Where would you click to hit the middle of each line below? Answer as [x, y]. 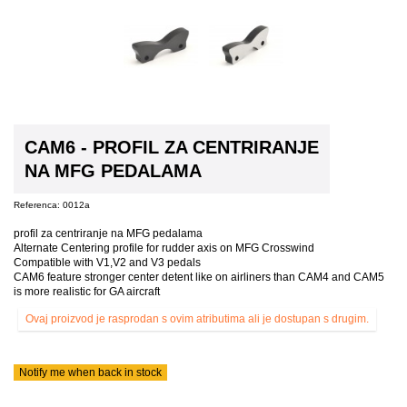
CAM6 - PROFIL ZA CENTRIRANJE [172, 147]
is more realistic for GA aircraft [87, 291]
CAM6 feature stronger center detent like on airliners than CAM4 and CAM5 [199, 277]
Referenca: [37, 204]
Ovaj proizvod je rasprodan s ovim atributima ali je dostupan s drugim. [197, 318]
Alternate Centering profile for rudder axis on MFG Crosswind [164, 248]
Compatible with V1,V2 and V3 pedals [107, 262]
